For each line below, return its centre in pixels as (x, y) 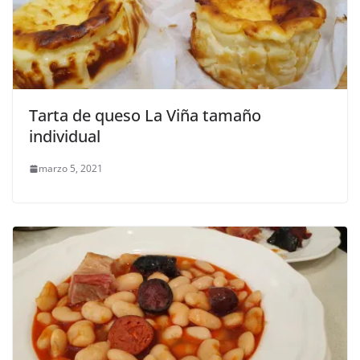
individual (65, 137)
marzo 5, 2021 (71, 169)
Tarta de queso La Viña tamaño (145, 116)
